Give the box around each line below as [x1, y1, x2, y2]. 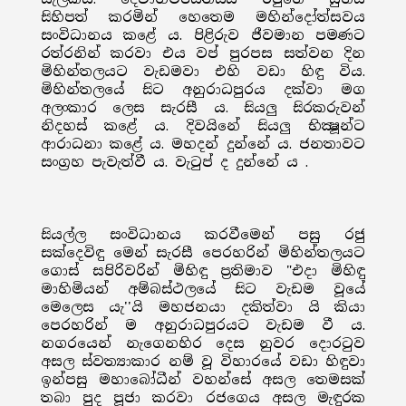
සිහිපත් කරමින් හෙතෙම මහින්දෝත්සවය [40, 8, 366, 26]
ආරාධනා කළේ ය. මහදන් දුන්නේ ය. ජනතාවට [40, 135, 366, 153]
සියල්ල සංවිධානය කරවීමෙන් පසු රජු [40, 226, 366, 244]
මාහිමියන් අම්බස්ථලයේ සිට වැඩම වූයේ [40, 280, 366, 298]
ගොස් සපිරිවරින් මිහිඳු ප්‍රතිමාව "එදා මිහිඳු [40, 262, 366, 280]
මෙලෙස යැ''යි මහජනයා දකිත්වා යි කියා [40, 298, 366, 316]
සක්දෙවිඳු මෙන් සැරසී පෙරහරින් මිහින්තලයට [40, 244, 366, 262]
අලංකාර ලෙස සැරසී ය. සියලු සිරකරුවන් [40, 99, 366, 117]
